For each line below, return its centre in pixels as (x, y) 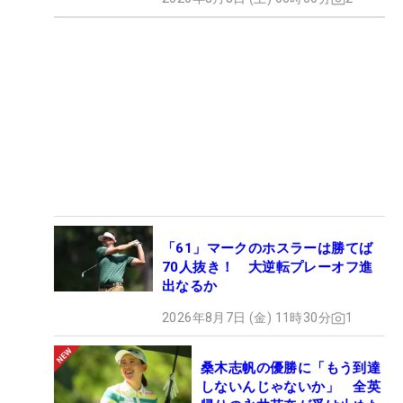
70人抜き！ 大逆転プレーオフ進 (268, 268)
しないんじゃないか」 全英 (291, 387)
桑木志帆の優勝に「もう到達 (291, 368)
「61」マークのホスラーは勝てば (268, 249)
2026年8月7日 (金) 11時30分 (246, 318)
